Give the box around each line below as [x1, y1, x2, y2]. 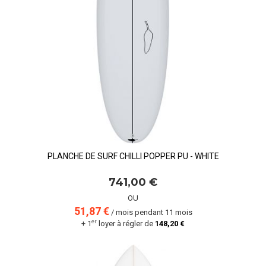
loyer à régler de [97, 219, 155, 228]
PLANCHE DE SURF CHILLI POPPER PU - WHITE [47, 151, 219, 161]
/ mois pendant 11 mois [109, 208, 192, 217]
